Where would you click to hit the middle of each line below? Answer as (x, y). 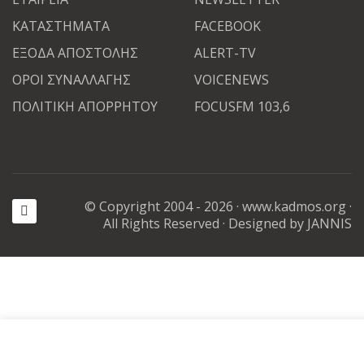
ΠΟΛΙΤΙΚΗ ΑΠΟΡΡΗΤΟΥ (85, 106)
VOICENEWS (232, 79)
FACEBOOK (227, 26)
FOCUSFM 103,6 (242, 106)
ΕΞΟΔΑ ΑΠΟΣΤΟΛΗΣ (75, 52)
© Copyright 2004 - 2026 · (163, 206)
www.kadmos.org (294, 206)
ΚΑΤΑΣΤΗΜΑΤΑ (61, 26)
